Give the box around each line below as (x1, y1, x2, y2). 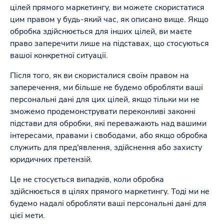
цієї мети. (10, 210, 45, 221)
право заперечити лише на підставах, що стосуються (10, 38, 209, 49)
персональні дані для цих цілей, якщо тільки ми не (10, 94, 199, 105)
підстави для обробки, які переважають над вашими (10, 118, 206, 129)
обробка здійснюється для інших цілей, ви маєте (10, 26, 192, 37)
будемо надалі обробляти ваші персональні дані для (10, 198, 206, 209)
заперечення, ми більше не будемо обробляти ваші (10, 82, 203, 93)
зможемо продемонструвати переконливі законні (10, 106, 195, 117)
